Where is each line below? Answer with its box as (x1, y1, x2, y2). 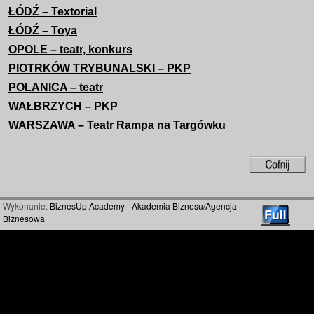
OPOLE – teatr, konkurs (8, 43, 132, 55)
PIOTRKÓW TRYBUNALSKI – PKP (8, 62, 191, 74)
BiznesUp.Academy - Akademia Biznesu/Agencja (50, 199, 237, 212)
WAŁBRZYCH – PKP (8, 100, 118, 112)
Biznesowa (3, 212, 45, 224)
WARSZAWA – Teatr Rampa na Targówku (8, 118, 226, 131)
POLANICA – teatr (8, 81, 103, 93)
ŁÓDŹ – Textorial (8, 5, 97, 18)
